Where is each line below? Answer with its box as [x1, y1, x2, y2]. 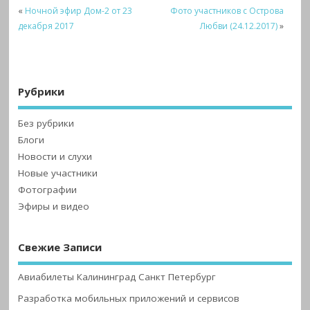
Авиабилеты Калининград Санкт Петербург [18, 271, 217, 284]
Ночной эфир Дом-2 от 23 [25, 5, 133, 17]
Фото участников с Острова [170, 5, 284, 17]
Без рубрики [18, 116, 75, 129]
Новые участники [18, 166, 98, 179]
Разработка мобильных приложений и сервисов [18, 291, 240, 304]
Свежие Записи [18, 239, 102, 254]
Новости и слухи [18, 149, 93, 163]
